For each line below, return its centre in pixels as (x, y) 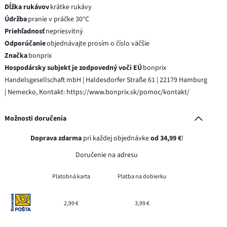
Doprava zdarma (56, 138)
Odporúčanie (25, 43)
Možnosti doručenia (36, 118)
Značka (16, 55)
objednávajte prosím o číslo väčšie (98, 43)
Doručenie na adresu (107, 155)
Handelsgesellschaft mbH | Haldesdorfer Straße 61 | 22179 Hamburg (106, 80)
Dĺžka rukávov (27, 7)
